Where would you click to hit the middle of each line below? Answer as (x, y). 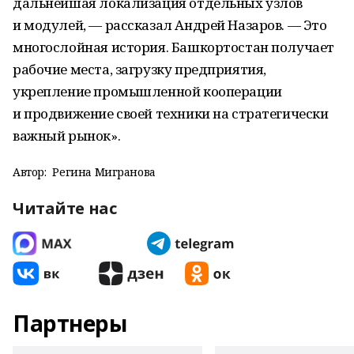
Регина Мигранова (104, 172)
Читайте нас (65, 208)
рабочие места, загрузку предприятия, (139, 69)
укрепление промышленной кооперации (147, 91)
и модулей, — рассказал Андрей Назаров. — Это (170, 25)
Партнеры (70, 323)
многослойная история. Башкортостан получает (173, 47)
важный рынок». (67, 136)
